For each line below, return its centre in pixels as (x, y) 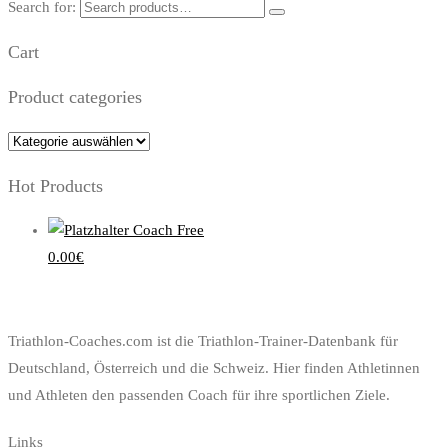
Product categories (75, 96)
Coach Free (168, 230)
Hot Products (55, 185)
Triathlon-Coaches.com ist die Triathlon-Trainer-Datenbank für (203, 341)
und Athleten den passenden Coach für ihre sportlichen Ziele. (199, 395)
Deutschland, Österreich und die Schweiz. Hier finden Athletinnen (214, 368)
